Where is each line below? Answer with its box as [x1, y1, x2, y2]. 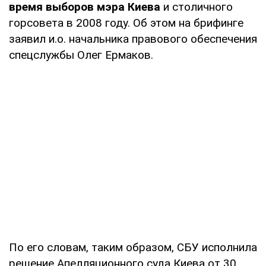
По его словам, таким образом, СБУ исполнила [9, 240, 257, 254]
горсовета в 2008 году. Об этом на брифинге [9, 15, 243, 30]
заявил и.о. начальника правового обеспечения [9, 31, 257, 46]
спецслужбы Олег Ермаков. [9, 47, 153, 62]
